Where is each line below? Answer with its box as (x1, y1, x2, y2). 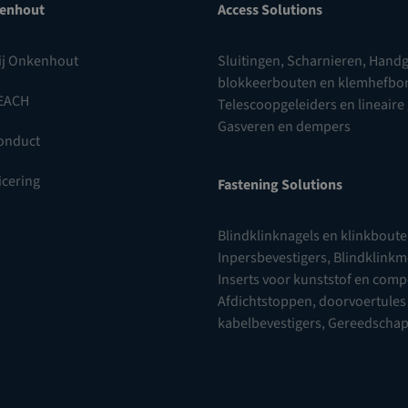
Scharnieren (287, 51, 362, 71)
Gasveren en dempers (218, 117, 351, 137)
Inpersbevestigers (218, 248, 327, 268)
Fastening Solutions (218, 175, 342, 195)
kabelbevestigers (218, 313, 321, 333)
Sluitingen (218, 51, 280, 71)
